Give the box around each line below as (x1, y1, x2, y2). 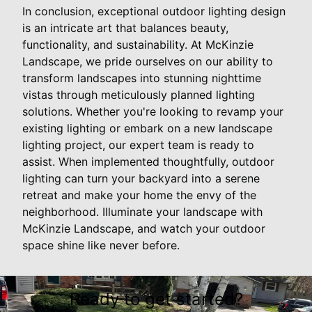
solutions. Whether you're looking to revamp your (22, 104, 283, 118)
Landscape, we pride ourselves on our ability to (22, 54, 273, 68)
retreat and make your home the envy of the (22, 187, 256, 202)
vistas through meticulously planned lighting (22, 87, 255, 102)
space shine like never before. (22, 237, 180, 252)
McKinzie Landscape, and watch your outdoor (22, 221, 265, 235)
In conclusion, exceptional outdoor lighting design (22, 3, 286, 18)
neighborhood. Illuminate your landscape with (22, 204, 263, 219)
